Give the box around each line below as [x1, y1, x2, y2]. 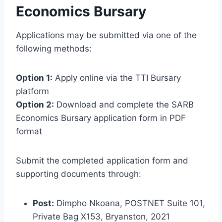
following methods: [16, 43, 92, 54]
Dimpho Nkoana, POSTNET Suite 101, [54, 198, 205, 208]
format [16, 126, 42, 136]
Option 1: [16, 72, 53, 83]
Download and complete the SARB [54, 99, 194, 110]
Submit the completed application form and [16, 155, 188, 166]
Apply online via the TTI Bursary [53, 72, 181, 83]
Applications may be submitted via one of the [16, 30, 197, 40]
